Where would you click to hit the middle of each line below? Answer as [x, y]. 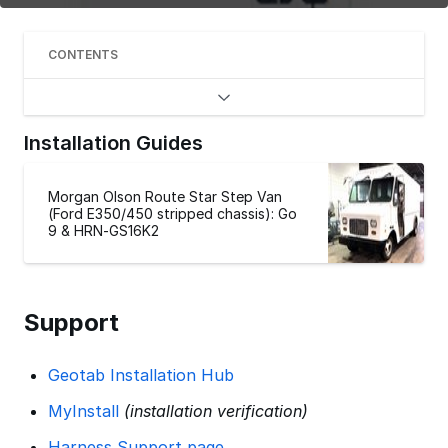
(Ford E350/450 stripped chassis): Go [172, 213]
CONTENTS [83, 54]
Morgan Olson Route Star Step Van [165, 196]
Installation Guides [113, 143]
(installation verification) [215, 411]
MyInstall [83, 411]
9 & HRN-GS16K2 [103, 230]
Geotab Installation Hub [140, 375]
